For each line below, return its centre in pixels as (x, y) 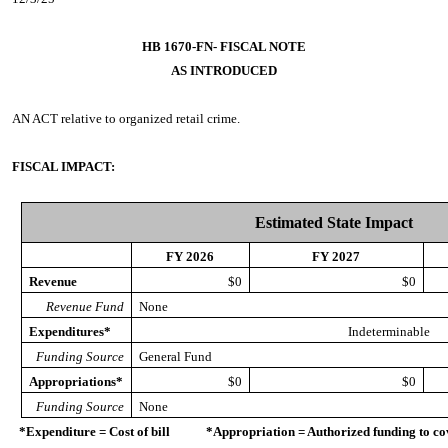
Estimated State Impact (333, 222)
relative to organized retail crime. (150, 118)
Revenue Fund (84, 306)
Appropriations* (75, 381)
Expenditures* (69, 331)
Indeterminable (388, 331)
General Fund (175, 356)
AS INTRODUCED (224, 70)
